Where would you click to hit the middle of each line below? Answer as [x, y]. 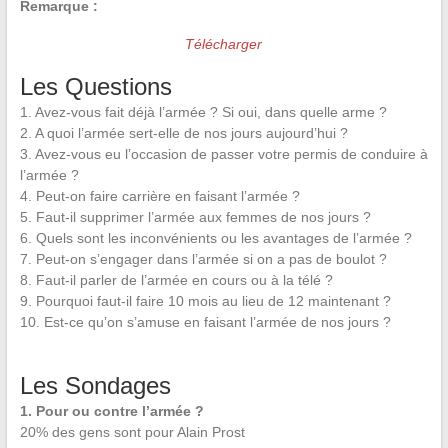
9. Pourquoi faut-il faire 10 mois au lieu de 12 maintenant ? [205, 301]
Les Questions [95, 86]
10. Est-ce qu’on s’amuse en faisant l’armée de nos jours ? [205, 322]
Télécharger [224, 44]
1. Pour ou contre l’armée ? [111, 411]
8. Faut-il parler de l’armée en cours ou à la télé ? [176, 280]
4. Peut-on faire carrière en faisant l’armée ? [159, 196]
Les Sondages [95, 385]
